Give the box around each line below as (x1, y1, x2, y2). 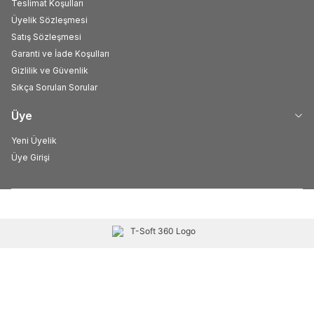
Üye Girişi (11, 152, 50, 163)
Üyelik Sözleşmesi (11, 15, 88, 26)
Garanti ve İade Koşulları (11, 48, 109, 60)
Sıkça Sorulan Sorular (11, 82, 97, 93)
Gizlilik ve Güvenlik (11, 65, 88, 76)
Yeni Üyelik (11, 135, 57, 146)
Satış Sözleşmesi (11, 32, 81, 43)
